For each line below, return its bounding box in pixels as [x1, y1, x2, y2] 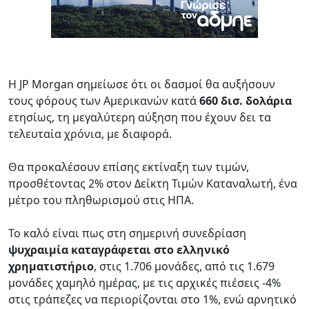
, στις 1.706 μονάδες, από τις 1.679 [94, 258, 275, 274]
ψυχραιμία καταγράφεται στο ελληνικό [8, 241, 230, 257]
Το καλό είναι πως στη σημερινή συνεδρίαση [8, 225, 246, 241]
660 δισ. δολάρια [199, 92, 292, 108]
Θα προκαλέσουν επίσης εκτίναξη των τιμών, [8, 159, 249, 175]
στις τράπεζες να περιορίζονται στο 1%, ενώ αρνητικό [8, 291, 297, 307]
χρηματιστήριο [8, 258, 94, 274]
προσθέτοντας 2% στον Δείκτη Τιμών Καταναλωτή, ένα [8, 175, 297, 191]
